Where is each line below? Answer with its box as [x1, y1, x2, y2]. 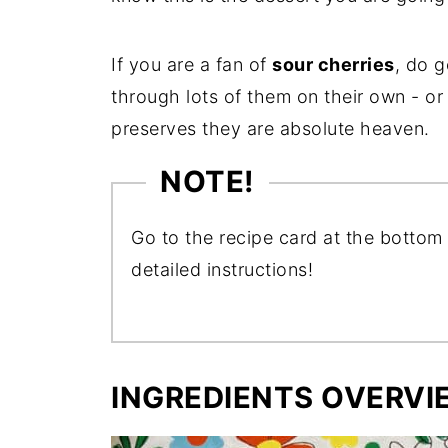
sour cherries [272, 53, 395, 75]
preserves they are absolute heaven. [111, 117, 430, 139]
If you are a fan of [111, 53, 272, 75]
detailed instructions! [131, 258, 313, 280]
